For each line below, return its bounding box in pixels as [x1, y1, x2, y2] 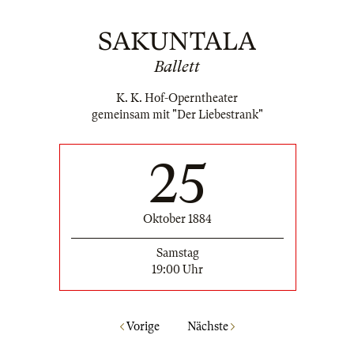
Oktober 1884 [143, 213, 212, 226]
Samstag [156, 247, 199, 260]
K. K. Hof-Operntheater [116, 92, 238, 105]
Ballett [154, 58, 200, 76]
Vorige [123, 319, 160, 333]
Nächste [186, 319, 231, 333]
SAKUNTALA [98, 27, 256, 56]
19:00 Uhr [152, 263, 203, 277]
